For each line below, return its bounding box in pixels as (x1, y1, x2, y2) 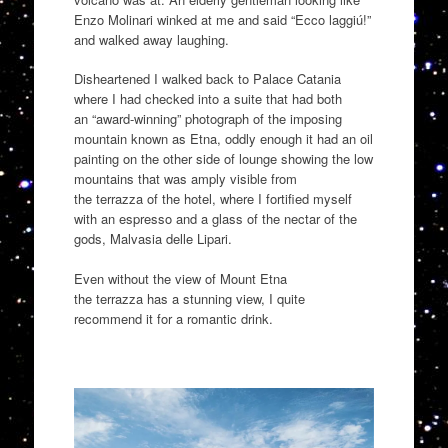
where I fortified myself (215, 189, 352, 209)
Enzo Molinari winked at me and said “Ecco (73, 9, 329, 29)
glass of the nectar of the (211, 209, 357, 229)
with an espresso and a (73, 209, 212, 229)
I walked (153, 69, 206, 89)
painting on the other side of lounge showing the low (73, 149, 373, 169)
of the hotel (142, 189, 212, 209)
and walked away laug (73, 29, 201, 49)
